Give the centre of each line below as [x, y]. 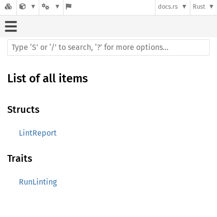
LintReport [38, 133]
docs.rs [168, 7]
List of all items [47, 78]
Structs [23, 109]
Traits [20, 158]
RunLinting [38, 182]
